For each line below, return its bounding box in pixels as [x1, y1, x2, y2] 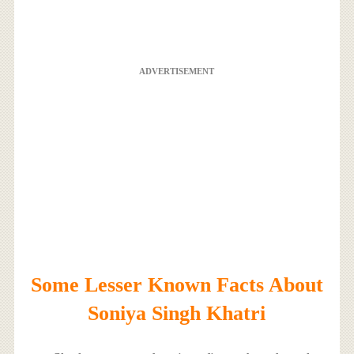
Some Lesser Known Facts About [30, 273, 323, 296]
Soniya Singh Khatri [88, 301, 266, 325]
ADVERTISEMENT [139, 66, 215, 76]
